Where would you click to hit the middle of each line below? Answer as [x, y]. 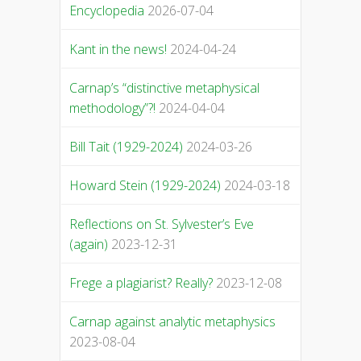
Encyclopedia [106, 11]
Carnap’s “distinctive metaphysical [164, 88]
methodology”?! [112, 108]
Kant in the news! [118, 50]
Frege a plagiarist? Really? [141, 283]
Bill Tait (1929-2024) [126, 147]
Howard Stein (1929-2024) [145, 186]
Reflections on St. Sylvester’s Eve [161, 224]
